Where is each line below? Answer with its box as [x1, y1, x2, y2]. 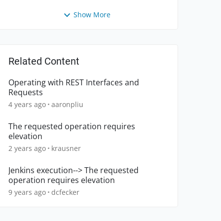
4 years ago [8, 100, 46, 110]
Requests [8, 87, 43, 98]
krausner [51, 144, 81, 153]
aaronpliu [51, 100, 83, 110]
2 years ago [8, 144, 46, 153]
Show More [73, 10, 110, 19]
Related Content [8, 55, 79, 68]
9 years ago [8, 187, 46, 197]
